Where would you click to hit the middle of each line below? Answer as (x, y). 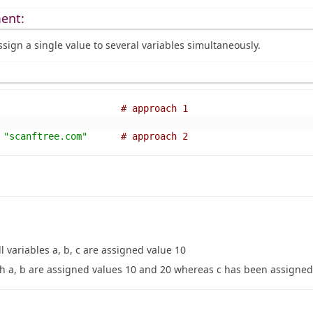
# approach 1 (157, 109)
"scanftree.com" (45, 137)
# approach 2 (157, 137)
